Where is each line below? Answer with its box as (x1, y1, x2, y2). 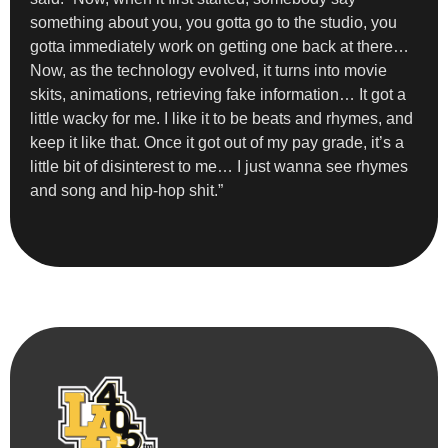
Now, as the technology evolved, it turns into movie (30, 61, 387, 79)
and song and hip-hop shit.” (30, 181, 223, 199)
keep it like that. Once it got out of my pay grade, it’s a (30, 133, 404, 151)
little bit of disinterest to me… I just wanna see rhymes (30, 157, 408, 175)
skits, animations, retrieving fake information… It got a (30, 85, 406, 103)
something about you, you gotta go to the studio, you (30, 13, 397, 31)
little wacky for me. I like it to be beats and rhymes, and (30, 109, 413, 127)
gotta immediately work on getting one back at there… (30, 37, 409, 55)
